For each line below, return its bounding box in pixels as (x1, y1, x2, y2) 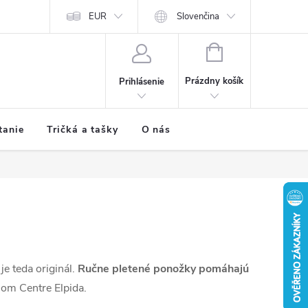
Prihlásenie (119, 75, 165, 88)
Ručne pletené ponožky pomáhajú (78, 261, 249, 276)
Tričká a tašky (47, 123, 118, 136)
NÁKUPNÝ (221, 45, 265, 57)
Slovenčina (177, 10, 220, 23)
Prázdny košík (185, 75, 244, 87)
